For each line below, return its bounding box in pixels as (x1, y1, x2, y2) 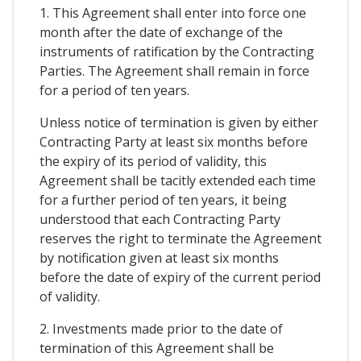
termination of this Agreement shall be (39, 338, 274, 357)
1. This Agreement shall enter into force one (39, 3, 306, 22)
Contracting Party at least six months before (39, 132, 308, 151)
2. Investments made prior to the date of (39, 319, 283, 338)
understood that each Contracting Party (39, 210, 280, 228)
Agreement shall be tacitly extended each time (39, 171, 316, 189)
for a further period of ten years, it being (39, 190, 287, 209)
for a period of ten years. (39, 81, 189, 99)
